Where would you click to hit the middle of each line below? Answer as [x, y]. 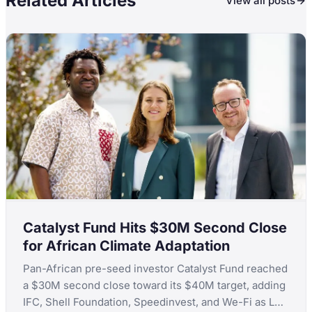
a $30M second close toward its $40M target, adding [154, 286]
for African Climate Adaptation [126, 246]
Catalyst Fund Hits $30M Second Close [155, 228]
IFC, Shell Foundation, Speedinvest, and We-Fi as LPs [155, 302]
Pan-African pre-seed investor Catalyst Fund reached [156, 269]
